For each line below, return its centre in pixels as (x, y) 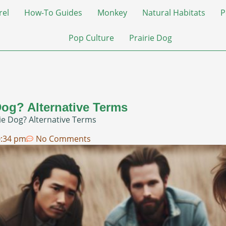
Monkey (112, 13)
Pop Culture (91, 38)
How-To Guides (53, 13)
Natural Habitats (174, 13)
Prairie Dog (150, 38)
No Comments (63, 139)
